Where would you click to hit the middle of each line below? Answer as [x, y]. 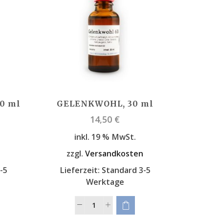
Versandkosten [114, 153]
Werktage [105, 182]
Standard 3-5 [126, 170]
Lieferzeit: [80, 170]
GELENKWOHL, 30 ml [105, 104]
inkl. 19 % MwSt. [105, 137]
